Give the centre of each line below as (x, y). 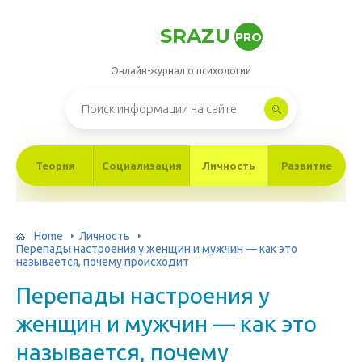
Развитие (307, 166)
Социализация (142, 166)
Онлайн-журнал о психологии (181, 71)
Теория (55, 166)
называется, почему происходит (103, 262)
